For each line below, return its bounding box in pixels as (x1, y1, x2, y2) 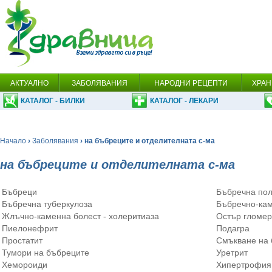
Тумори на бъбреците (2, 248, 89, 257)
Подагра (216, 223, 250, 233)
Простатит (2, 236, 42, 245)
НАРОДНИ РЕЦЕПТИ (154, 79, 228, 87)
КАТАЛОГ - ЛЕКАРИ (150, 97, 219, 105)
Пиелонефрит (2, 223, 58, 233)
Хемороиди (2, 260, 47, 270)
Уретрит (216, 248, 248, 257)
